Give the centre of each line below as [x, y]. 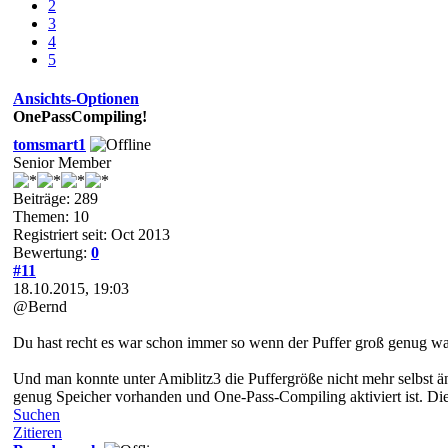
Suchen [36, 414]
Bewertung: [52, 252]
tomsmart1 [49, 144]
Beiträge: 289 [55, 198]
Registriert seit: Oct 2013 [91, 234]
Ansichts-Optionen [76, 98]
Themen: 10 [51, 216]
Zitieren [37, 432]
